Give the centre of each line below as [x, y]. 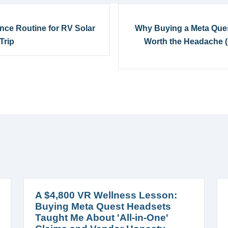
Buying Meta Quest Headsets [103, 206]
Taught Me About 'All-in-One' [102, 217]
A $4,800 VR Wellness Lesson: [106, 195]
